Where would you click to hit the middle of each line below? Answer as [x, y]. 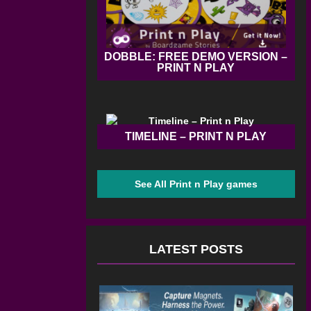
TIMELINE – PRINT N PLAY [196, 137]
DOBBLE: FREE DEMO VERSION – [196, 57]
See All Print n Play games [196, 184]
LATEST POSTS [196, 250]
